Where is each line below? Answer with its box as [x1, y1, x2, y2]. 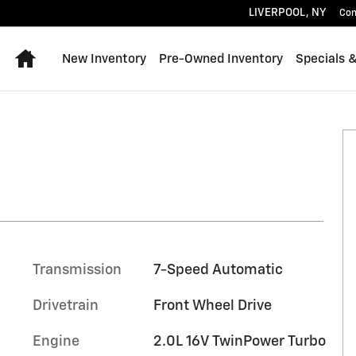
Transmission [33, 263, 122, 277]
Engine [33, 335, 79, 349]
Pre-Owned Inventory [159, 52, 283, 65]
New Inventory [62, 52, 146, 65]
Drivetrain [33, 299, 99, 313]
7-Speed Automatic [153, 263, 283, 277]
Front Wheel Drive [153, 299, 272, 313]
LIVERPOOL [249, 7, 306, 18]
